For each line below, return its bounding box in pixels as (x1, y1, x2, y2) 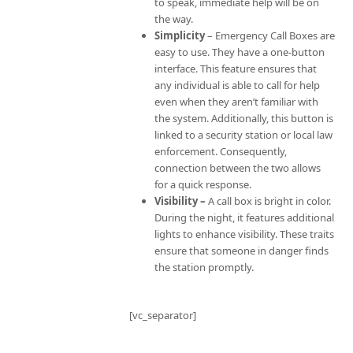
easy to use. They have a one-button (154, 44, 325, 59)
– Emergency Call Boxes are (204, 28, 335, 43)
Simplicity (154, 28, 205, 43)
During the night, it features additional (154, 210, 334, 225)
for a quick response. (154, 176, 251, 191)
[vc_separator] (128, 307, 196, 322)
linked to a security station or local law (154, 127, 333, 142)
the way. (154, 11, 193, 26)
